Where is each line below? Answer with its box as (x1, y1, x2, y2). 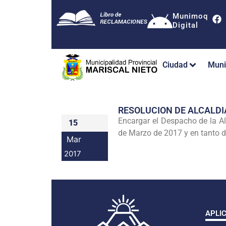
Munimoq (173, 12, 208, 21)
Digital (173, 21, 198, 30)
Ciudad (162, 60, 188, 70)
